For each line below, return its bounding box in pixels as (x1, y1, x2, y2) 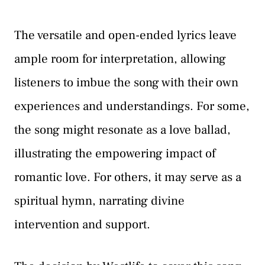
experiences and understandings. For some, (14, 98, 250, 114)
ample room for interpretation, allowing (14, 50, 226, 67)
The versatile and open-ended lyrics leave (14, 27, 237, 43)
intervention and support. (14, 216, 150, 232)
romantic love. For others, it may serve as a (14, 169, 241, 185)
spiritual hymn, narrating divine (14, 192, 185, 209)
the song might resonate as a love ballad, (14, 121, 231, 138)
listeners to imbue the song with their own (14, 74, 238, 91)
